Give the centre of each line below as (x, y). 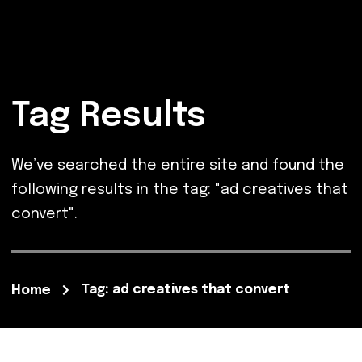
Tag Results (108, 117)
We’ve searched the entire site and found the (177, 166)
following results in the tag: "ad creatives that (179, 190)
